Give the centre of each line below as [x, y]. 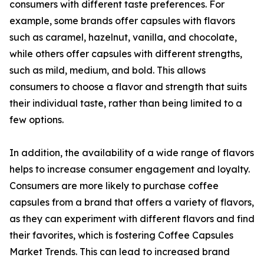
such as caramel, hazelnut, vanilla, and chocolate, [123, 37]
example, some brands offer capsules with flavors [122, 21]
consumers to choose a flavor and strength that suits [128, 87]
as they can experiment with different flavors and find [132, 219]
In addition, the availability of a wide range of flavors [132, 153]
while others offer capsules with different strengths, [126, 54]
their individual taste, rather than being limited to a [126, 103]
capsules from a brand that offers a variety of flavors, [132, 202]
